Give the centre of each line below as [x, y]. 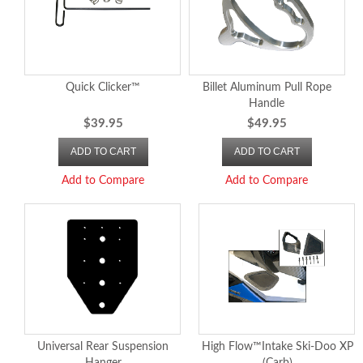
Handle [267, 104]
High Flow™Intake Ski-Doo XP [277, 347]
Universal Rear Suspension [103, 347]
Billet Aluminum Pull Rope [267, 88]
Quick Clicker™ [103, 88]
